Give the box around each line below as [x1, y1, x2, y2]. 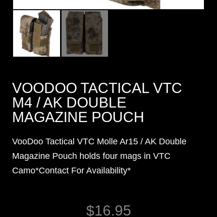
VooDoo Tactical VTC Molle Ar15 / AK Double [12, 137, 186, 147]
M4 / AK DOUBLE [12, 94, 126, 111]
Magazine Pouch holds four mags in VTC [12, 151, 170, 161]
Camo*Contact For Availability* [12, 166, 131, 176]
